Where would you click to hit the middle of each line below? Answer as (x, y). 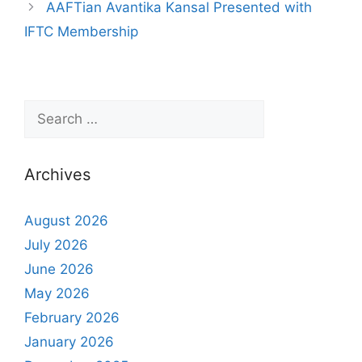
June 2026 (59, 269)
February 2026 (72, 318)
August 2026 (66, 221)
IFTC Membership (81, 32)
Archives (57, 175)
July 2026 (56, 245)
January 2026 (69, 342)
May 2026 (57, 294)
